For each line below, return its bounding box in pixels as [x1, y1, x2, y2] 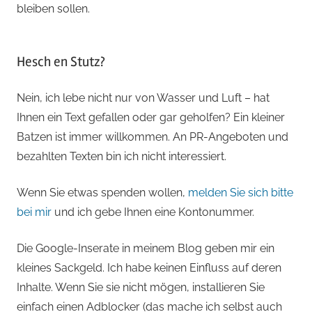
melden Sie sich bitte [188, 185, 293, 199]
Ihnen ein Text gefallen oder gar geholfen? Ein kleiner [17, 110, 285, 124]
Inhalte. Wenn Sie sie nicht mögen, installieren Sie [17, 280, 265, 294]
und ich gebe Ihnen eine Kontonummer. [52, 205, 254, 219]
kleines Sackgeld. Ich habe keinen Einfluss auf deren [17, 260, 281, 274]
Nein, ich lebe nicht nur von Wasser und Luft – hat [17, 91, 270, 104]
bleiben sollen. [17, 1, 90, 15]
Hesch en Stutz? [17, 52, 105, 70]
